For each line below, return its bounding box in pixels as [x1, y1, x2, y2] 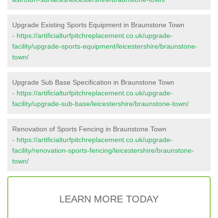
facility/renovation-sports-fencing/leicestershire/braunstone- [12, 146, 194, 154]
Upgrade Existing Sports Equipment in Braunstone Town [12, 20, 184, 29]
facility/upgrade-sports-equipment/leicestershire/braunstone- [12, 42, 198, 50]
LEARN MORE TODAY [59, 193, 159, 204]
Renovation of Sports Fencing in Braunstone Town [12, 125, 166, 133]
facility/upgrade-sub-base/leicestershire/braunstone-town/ [12, 99, 189, 108]
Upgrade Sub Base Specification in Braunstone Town [12, 78, 174, 86]
